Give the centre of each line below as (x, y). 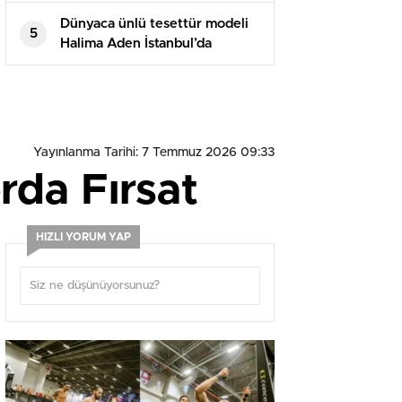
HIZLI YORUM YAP (83, 237)
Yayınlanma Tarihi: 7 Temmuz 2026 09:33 (154, 153)
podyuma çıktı (105, 64)
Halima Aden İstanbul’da (136, 44)
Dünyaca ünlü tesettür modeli (154, 24)
